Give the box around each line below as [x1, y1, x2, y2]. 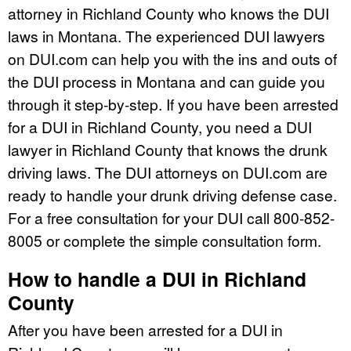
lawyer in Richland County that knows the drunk [8, 139, 327, 161]
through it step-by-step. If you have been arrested [8, 93, 338, 115]
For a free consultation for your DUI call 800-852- [8, 207, 335, 229]
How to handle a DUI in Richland [8, 265, 306, 294]
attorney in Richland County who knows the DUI [8, 2, 329, 24]
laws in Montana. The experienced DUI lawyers [8, 25, 325, 47]
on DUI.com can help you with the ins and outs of [8, 48, 337, 70]
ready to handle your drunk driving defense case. [8, 184, 337, 206]
